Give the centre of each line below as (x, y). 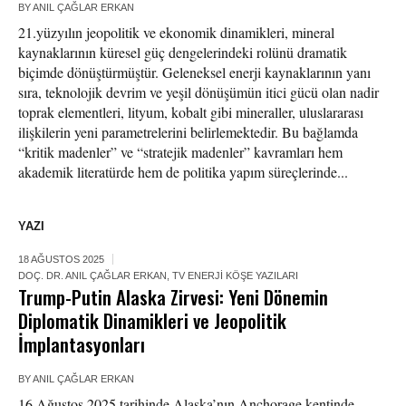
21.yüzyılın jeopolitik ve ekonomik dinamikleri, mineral (176, 33)
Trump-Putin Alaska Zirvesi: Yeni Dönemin (173, 297)
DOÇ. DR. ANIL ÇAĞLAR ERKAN (92, 276)
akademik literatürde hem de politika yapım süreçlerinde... (183, 172)
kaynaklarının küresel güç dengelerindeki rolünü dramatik (183, 53)
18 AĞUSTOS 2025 (61, 260)
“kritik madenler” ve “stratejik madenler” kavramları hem (180, 152)
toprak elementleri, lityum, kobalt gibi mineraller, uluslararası (191, 112)
